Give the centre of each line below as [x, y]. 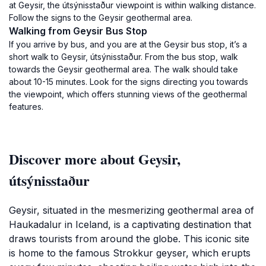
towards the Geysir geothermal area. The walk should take [123, 69]
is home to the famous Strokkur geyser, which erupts [130, 253]
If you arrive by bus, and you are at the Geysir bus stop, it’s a [128, 44]
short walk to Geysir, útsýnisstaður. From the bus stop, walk [123, 57]
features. [26, 107]
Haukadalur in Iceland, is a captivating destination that [130, 224]
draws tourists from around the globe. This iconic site [129, 239]
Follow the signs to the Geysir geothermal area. [101, 18]
